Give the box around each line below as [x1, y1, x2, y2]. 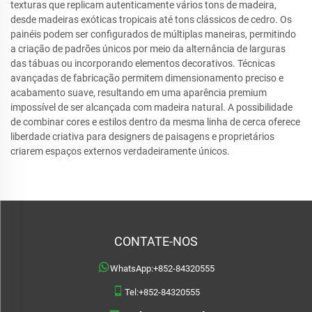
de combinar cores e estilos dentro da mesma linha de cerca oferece [10, 116, 300, 127]
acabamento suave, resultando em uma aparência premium [10, 87, 267, 98]
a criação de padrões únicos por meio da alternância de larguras [10, 43, 286, 54]
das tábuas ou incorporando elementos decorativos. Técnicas [10, 58, 275, 69]
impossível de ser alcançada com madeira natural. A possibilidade [10, 102, 292, 113]
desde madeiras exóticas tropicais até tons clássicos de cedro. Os [10, 14, 292, 25]
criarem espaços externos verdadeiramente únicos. [10, 146, 230, 157]
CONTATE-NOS [114, 234, 198, 249]
